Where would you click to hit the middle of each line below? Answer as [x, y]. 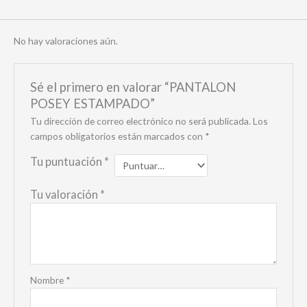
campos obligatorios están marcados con [117, 136]
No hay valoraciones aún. [66, 40]
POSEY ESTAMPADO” [92, 104]
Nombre [48, 280]
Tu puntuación [67, 162]
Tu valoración [65, 194]
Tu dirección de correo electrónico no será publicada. [140, 121]
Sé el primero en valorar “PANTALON [133, 87]
